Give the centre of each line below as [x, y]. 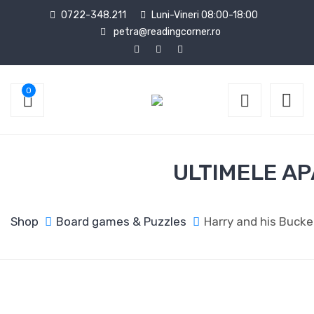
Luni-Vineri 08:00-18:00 [204, 15]
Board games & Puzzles [121, 221]
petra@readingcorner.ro [166, 32]
